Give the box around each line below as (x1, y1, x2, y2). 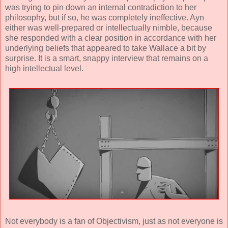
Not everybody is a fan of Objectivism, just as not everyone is (5, 217, 223, 226)
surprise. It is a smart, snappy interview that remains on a (5, 53, 208, 63)
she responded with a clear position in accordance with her (5, 33, 216, 42)
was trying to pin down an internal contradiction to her (5, 3, 196, 12)
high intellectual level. (5, 64, 83, 73)
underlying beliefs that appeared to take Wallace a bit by (5, 43, 206, 52)
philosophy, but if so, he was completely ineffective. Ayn (5, 13, 204, 22)
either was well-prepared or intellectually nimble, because (5, 23, 212, 32)
